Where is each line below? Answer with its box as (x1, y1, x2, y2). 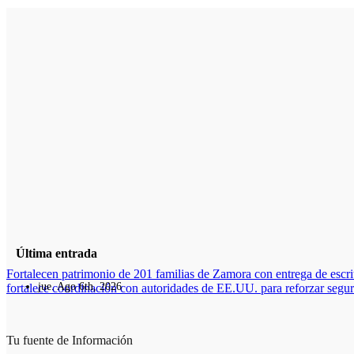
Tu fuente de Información (6, 333, 133, 348)
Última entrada (16, 247, 97, 261)
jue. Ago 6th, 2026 (38, 281, 122, 293)
